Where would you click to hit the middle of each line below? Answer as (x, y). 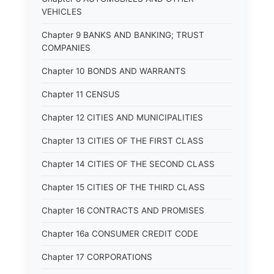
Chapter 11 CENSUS (81, 94)
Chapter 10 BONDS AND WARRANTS (114, 71)
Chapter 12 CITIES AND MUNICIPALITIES (122, 117)
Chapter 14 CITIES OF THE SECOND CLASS (128, 164)
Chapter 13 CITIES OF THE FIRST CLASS (123, 141)
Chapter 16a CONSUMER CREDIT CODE (120, 234)
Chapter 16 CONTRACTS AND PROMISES (123, 210)
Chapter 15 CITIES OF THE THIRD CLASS (123, 187)
